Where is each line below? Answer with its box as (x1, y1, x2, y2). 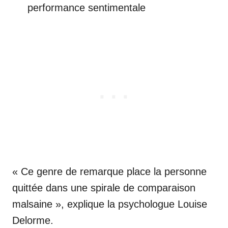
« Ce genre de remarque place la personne (12, 165, 207, 177)
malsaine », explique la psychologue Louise (12, 198, 207, 210)
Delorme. (12, 214, 53, 226)
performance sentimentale (27, 2, 146, 13)
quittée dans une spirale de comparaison (12, 182, 195, 193)
